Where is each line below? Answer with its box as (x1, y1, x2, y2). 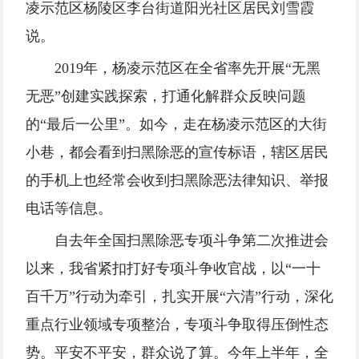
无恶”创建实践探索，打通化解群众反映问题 (26, 88, 306, 105)
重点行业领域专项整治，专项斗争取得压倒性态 (26, 317, 329, 333)
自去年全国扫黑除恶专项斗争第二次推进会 (54, 232, 329, 249)
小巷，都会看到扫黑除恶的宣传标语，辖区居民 (26, 144, 329, 161)
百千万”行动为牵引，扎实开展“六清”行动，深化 (26, 288, 333, 305)
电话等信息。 (26, 200, 112, 217)
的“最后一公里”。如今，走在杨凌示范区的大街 (26, 116, 327, 133)
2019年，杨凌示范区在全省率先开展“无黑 (54, 60, 321, 77)
